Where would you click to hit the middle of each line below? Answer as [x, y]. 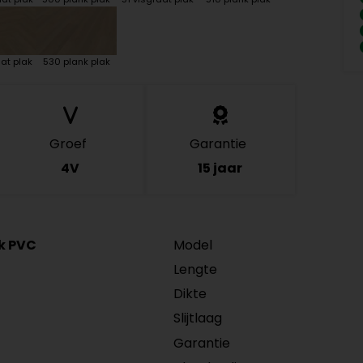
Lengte [195, 269]
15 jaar [220, 168]
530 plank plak [76, 61]
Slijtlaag [198, 318]
